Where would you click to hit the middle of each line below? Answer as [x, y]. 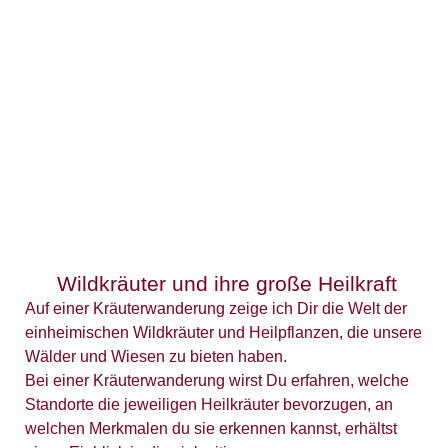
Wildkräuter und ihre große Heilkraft [226, 283]
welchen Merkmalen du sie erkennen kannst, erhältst [211, 428]
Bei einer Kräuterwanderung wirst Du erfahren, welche [217, 380]
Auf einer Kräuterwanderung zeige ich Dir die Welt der [216, 308]
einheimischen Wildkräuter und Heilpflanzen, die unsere [223, 332]
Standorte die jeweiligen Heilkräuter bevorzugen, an [209, 404]
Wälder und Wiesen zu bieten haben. [156, 356]
